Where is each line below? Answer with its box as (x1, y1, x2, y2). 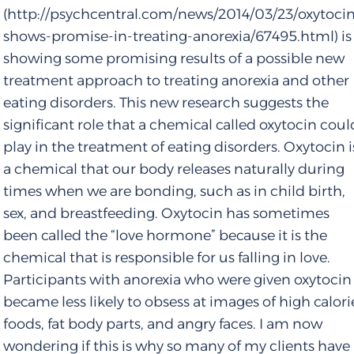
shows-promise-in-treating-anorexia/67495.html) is (3, 24, 352, 49)
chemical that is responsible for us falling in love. (3, 246, 331, 270)
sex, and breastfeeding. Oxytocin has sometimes (3, 201, 330, 226)
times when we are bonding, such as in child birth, (3, 179, 346, 204)
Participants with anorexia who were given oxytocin (3, 268, 352, 292)
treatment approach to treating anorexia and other (3, 69, 350, 93)
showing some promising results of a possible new (3, 47, 345, 71)
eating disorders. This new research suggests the (3, 91, 330, 115)
